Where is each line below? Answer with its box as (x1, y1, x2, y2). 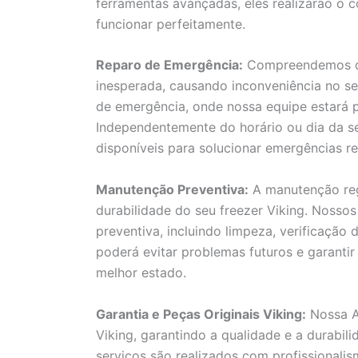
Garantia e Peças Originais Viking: (96, 305, 306, 322)
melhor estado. (96, 264, 186, 280)
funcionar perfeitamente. (96, 15, 245, 32)
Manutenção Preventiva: (96, 181, 249, 197)
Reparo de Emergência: (96, 57, 243, 74)
